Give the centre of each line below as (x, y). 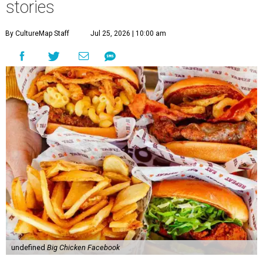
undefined (29, 247)
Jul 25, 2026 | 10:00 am (128, 33)
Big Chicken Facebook (83, 247)
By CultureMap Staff (37, 33)
